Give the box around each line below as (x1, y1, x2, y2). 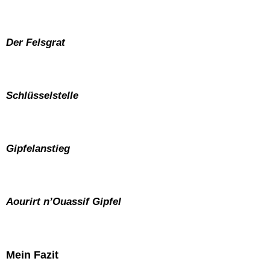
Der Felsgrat (6, 36, 65, 48)
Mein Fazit (6, 248, 58, 261)
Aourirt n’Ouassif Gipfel (6, 195, 121, 207)
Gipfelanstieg (6, 142, 70, 154)
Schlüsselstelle (6, 89, 78, 101)
